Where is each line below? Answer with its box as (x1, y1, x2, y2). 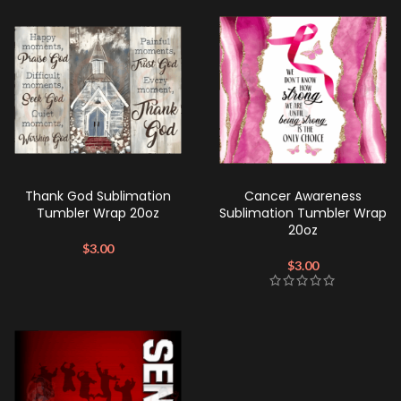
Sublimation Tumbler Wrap (219, 204, 387, 222)
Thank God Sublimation (25, 187, 171, 205)
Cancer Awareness (244, 187, 362, 205)
